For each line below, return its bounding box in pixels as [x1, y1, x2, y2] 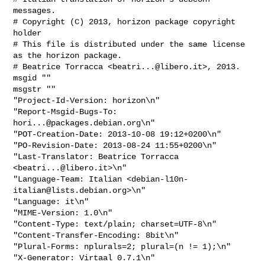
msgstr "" [13, 84, 56, 94]
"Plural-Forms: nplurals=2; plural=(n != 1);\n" [13, 241, 231, 251]
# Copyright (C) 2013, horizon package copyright [13, 17, 236, 27]
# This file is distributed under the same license [13, 39, 245, 49]
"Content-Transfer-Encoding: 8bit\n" [13, 230, 179, 240]
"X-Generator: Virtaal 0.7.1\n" [13, 253, 156, 263]
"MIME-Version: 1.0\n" [13, 208, 113, 218]
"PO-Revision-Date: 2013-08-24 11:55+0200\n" [13, 140, 217, 150]
